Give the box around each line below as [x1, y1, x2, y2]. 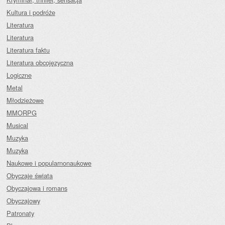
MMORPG [7, 108, 37, 118]
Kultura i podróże [7, 8, 55, 17]
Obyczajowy [7, 196, 40, 205]
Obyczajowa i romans [7, 183, 67, 193]
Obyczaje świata [7, 171, 53, 180]
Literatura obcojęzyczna [7, 58, 73, 67]
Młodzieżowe [7, 95, 44, 105]
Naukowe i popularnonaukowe [7, 158, 91, 168]
